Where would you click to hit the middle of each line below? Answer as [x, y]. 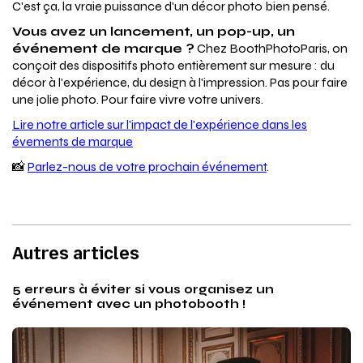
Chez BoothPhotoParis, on [271, 49]
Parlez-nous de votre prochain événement [147, 167]
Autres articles [76, 254]
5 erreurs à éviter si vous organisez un [143, 290]
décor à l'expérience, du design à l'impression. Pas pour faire [180, 83]
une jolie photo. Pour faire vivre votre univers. [138, 100]
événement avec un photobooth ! [129, 304]
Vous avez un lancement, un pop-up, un [154, 32]
